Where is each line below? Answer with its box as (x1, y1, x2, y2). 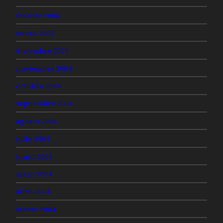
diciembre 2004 (16, 45, 69, 56)
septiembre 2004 (16, 98, 73, 109)
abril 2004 (16, 186, 50, 197)
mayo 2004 (16, 168, 52, 179)
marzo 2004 (16, 204, 56, 214)
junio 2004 (16, 151, 52, 161)
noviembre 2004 (16, 63, 72, 73)
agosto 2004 (16, 115, 57, 126)
